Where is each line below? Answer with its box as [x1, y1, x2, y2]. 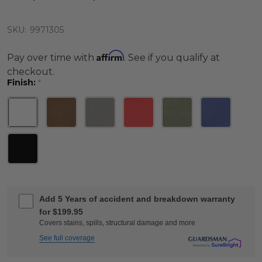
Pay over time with [7, 52, 96, 63]
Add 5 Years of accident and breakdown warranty [39, 194, 236, 204]
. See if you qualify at [124, 52, 220, 63]
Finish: [7, 77, 38, 88]
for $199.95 [39, 206, 84, 216]
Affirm [96, 50, 124, 61]
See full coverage [39, 233, 95, 242]
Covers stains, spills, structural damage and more [39, 218, 196, 227]
